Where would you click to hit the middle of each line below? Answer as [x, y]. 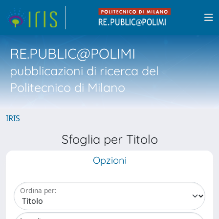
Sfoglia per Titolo [109, 139]
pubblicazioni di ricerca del [84, 71]
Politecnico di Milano [67, 87]
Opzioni [109, 160]
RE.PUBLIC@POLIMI [73, 53]
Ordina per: [38, 191]
